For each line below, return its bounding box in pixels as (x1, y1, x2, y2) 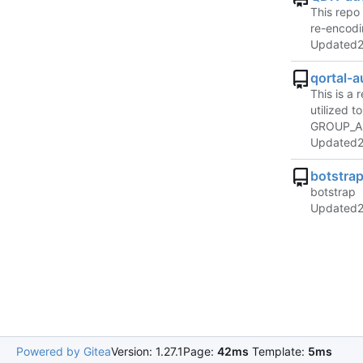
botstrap (310, 185, 356, 199)
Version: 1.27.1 (111, 344, 183, 359)
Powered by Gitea (16, 344, 111, 359)
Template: (249, 344, 308, 359)
